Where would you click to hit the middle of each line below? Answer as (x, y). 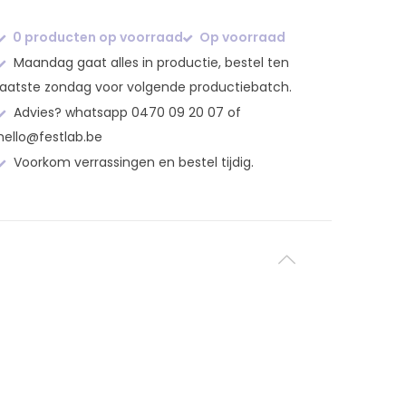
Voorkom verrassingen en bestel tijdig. (132, 162)
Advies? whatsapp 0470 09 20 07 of (126, 112)
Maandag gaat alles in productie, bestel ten (150, 63)
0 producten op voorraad (97, 37)
